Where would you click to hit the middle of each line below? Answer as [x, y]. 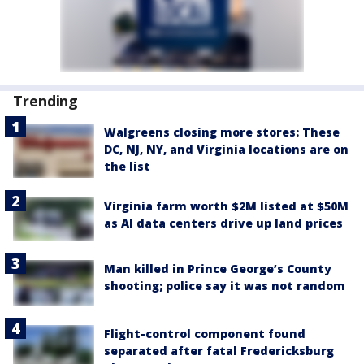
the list [127, 166]
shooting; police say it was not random [225, 285]
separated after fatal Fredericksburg [219, 351]
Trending [46, 101]
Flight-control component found [205, 334]
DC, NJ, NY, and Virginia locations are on [226, 149]
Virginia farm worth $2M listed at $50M [226, 206]
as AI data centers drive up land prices [223, 223]
